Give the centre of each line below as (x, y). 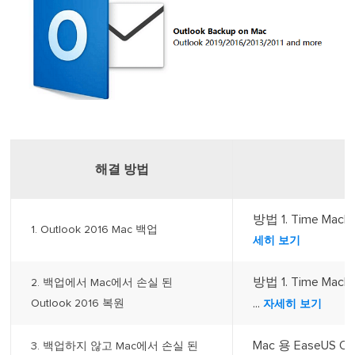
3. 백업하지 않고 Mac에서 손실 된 (115, 346)
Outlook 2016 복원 (78, 303)
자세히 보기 (293, 304)
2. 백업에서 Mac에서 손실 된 (102, 282)
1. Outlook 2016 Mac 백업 (95, 229)
